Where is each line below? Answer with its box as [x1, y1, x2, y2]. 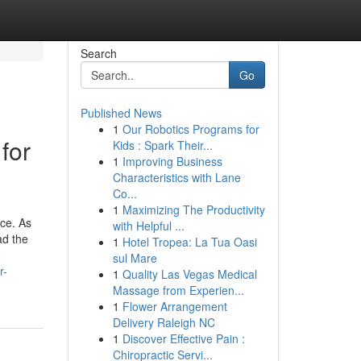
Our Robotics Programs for [122, 121, 259, 137]
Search [80, 45, 117, 61]
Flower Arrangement [122, 298, 227, 314]
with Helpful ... [112, 218, 185, 234]
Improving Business [122, 153, 222, 169]
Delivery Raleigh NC [112, 314, 215, 330]
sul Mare [112, 250, 157, 266]
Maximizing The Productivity [122, 201, 265, 218]
